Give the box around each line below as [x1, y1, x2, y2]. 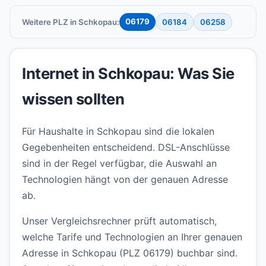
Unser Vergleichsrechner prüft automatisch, [22, 215, 217, 227]
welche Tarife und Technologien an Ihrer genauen [22, 231, 242, 243]
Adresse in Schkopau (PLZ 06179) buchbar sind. [22, 247, 237, 259]
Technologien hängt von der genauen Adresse [22, 173, 228, 186]
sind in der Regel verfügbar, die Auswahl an [22, 157, 217, 170]
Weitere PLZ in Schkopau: [22, 17, 119, 27]
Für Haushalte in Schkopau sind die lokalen [22, 125, 214, 138]
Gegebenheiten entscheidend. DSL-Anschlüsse [22, 141, 230, 154]
